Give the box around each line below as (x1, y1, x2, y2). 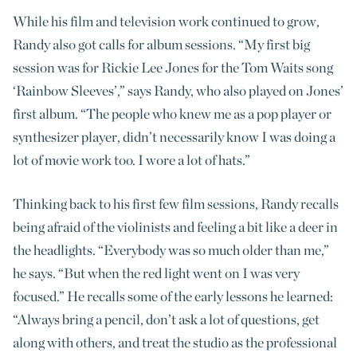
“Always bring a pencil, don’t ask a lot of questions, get (13, 310, 320, 328)
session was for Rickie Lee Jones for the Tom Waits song (13, 58, 333, 76)
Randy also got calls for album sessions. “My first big (13, 35, 310, 53)
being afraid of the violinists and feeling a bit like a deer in (13, 218, 338, 235)
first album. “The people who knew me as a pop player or (13, 104, 331, 122)
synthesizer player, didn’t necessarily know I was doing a (13, 127, 335, 145)
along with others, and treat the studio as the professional (13, 333, 337, 351)
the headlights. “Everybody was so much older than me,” (13, 241, 329, 258)
